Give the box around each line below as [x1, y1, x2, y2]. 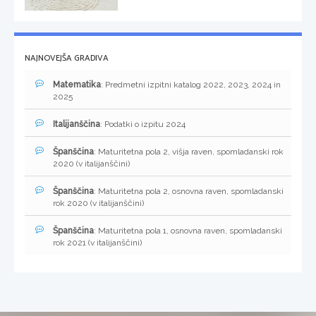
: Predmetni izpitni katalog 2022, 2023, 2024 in [101, 80, 281, 90]
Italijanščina [53, 119, 100, 130]
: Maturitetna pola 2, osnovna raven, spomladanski [94, 186, 284, 197]
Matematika [53, 80, 101, 90]
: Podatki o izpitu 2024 [100, 119, 186, 130]
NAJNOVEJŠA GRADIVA [25, 51, 109, 66]
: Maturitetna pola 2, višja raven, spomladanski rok [94, 147, 284, 157]
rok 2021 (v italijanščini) [53, 238, 142, 248]
